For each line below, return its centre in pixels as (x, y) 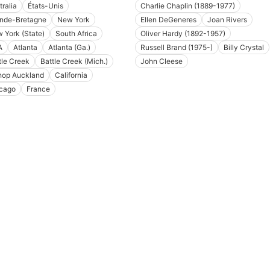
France (38, 89)
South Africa (76, 34)
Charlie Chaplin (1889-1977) (188, 6)
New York (73, 20)
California (71, 75)
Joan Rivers (227, 20)
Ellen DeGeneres (168, 20)
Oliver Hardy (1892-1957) (183, 34)
